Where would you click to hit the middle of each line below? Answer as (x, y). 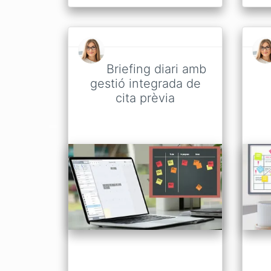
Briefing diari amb (156, 69)
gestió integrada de (145, 83)
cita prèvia (145, 98)
